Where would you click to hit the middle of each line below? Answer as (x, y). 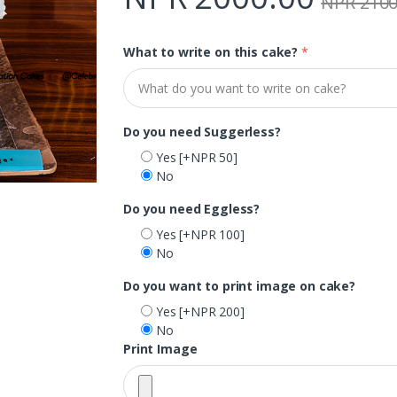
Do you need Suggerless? (202, 131)
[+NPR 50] (209, 157)
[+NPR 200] (212, 311)
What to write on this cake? (211, 52)
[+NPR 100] (212, 234)
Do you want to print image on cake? (239, 285)
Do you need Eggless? (192, 208)
